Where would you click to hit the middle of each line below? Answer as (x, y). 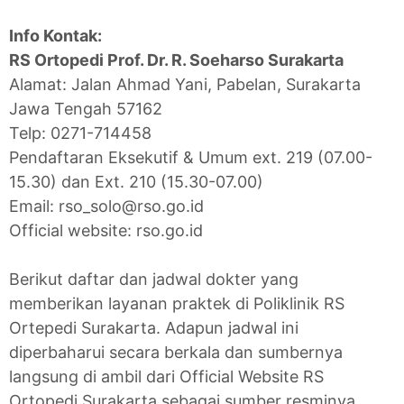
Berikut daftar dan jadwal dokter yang (154, 280)
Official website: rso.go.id (106, 231)
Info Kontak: (55, 36)
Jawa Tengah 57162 (86, 109)
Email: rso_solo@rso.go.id (106, 207)
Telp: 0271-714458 (80, 133)
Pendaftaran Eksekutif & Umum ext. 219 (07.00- (191, 158)
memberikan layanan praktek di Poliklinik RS (177, 304)
